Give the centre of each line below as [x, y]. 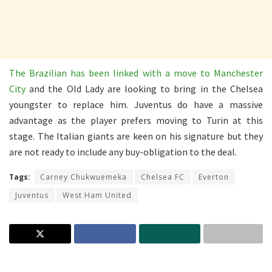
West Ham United [97, 195]
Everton [214, 177]
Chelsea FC [163, 177]
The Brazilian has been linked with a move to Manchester [136, 73]
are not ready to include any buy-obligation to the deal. [123, 152]
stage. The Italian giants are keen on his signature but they [136, 136]
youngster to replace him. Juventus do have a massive [136, 105]
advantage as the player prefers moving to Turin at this [136, 121]
